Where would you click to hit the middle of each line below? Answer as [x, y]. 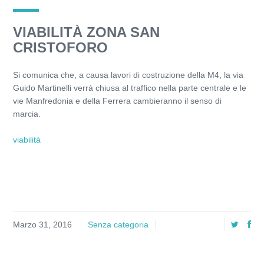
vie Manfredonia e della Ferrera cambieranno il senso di [117, 101]
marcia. [27, 114]
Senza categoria [118, 225]
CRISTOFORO [60, 47]
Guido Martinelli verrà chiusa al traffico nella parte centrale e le [130, 88]
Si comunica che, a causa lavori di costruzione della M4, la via [128, 75]
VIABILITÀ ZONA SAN [86, 32]
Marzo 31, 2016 [42, 225]
